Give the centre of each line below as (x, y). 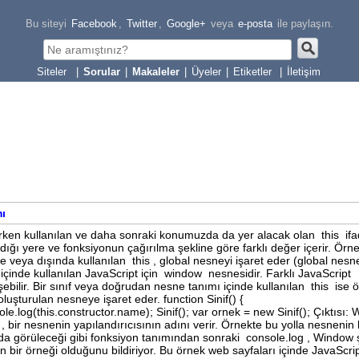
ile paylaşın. (304, 24)
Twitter (142, 24)
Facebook (94, 24)
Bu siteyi (46, 24)
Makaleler (156, 72)
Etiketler (254, 72)
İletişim (304, 72)
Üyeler (206, 72)
